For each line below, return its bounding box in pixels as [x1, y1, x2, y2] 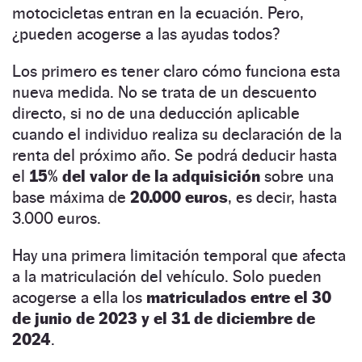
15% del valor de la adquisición [29, 166, 260, 186]
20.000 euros [130, 187, 228, 207]
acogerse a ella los [12, 287, 146, 307]
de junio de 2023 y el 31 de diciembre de [12, 308, 315, 328]
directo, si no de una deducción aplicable [12, 103, 300, 123]
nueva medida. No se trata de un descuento [12, 82, 317, 102]
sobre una [260, 166, 334, 186]
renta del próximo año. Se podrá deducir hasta [12, 145, 337, 165]
